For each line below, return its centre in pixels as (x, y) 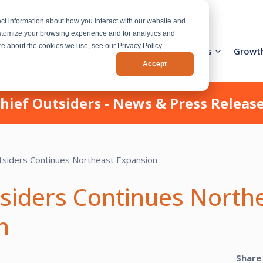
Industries (190, 51)
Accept (155, 64)
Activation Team (55, 51)
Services (130, 51)
